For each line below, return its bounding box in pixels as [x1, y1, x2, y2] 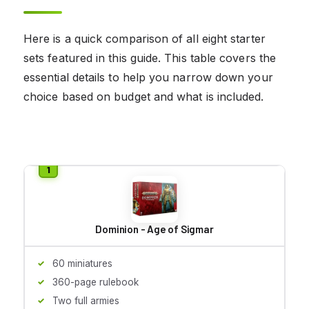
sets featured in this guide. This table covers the [23, 50, 276, 65]
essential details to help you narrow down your [23, 70, 273, 84]
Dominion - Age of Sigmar [95, 222, 214, 235]
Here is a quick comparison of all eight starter [23, 31, 266, 46]
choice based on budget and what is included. [23, 89, 264, 103]
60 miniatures [52, 257, 112, 269]
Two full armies [52, 295, 119, 306]
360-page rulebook [52, 276, 139, 288]
